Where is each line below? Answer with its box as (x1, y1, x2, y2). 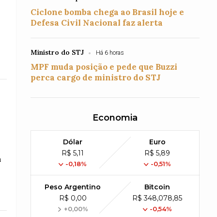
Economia (92, 112, 138, 123)
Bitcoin (144, 183, 170, 191)
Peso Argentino (45, 183, 101, 191)
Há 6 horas (96, 49, 124, 56)
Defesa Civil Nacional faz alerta (31, 17, 163, 28)
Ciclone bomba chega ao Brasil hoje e (31, 7, 185, 17)
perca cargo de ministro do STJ (31, 72, 161, 83)
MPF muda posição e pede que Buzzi (31, 62, 178, 72)
